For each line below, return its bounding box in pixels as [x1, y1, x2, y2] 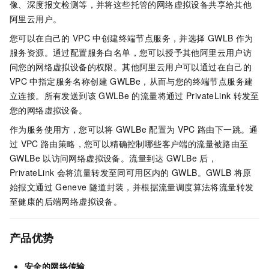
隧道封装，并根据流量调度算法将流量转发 [89, 181, 254, 193]
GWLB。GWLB [171, 166, 232, 179]
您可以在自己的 [10, 32, 70, 44]
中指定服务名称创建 [29, 75, 107, 88]
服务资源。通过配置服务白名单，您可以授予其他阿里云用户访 [10, 46, 252, 59]
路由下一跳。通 [197, 123, 258, 136]
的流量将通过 [131, 89, 184, 102]
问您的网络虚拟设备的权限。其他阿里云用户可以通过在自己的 [10, 61, 252, 73]
